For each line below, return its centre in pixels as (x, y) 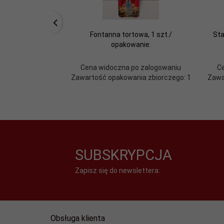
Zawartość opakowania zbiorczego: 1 (131, 77)
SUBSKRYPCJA (124, 155)
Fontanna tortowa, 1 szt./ (131, 34)
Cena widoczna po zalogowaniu (131, 67)
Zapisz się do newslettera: (118, 170)
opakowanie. (131, 44)
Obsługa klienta (78, 218)
